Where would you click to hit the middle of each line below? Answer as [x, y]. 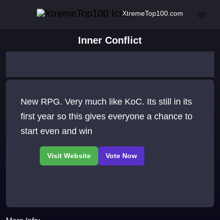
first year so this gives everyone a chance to [107, 117]
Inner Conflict [110, 40]
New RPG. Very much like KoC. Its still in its [106, 102]
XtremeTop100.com [153, 13]
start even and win [56, 131]
